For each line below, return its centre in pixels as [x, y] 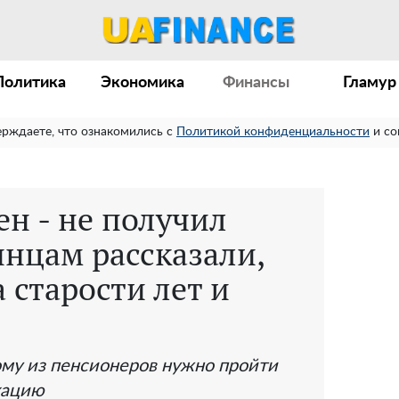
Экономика [143, 83]
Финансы [256, 83]
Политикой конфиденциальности [273, 132]
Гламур [370, 83]
